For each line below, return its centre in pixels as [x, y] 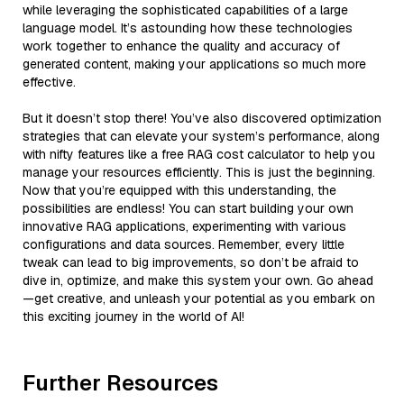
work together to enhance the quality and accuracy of [181, 46]
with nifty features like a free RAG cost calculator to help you [199, 154]
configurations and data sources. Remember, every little [184, 244]
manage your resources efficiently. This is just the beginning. [199, 172]
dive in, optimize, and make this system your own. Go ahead [198, 280]
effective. [49, 82]
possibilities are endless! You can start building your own [188, 208]
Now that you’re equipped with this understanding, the [179, 190]
